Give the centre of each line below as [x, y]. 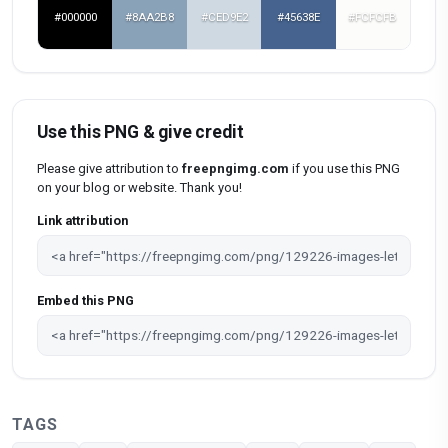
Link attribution [82, 221]
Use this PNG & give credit [140, 132]
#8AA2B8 [150, 17]
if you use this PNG [344, 169]
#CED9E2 [224, 17]
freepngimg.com [235, 169]
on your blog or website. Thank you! [139, 188]
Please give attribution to [109, 169]
